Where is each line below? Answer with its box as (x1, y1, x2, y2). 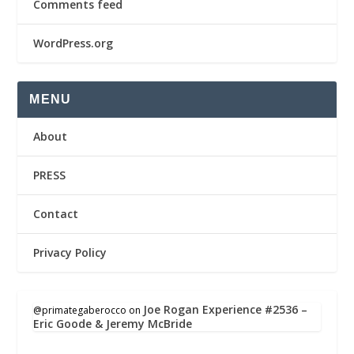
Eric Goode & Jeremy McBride (33, 316, 193, 332)
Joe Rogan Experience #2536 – (143, 302, 308, 318)
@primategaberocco (33, 303, 127, 318)
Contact (33, 206, 79, 222)
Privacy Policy (33, 245, 107, 261)
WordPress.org (33, 36, 114, 51)
